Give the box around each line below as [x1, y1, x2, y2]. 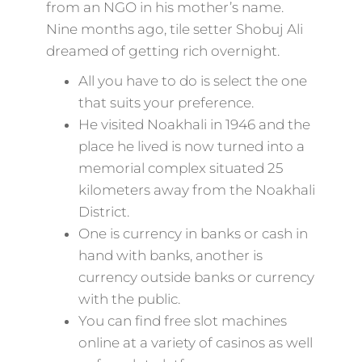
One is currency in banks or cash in [78, 225, 308, 242]
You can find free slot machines [78, 313, 287, 329]
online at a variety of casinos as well [78, 335, 313, 351]
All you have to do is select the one [78, 73, 307, 89]
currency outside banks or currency [78, 269, 314, 285]
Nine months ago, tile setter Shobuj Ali [45, 21, 303, 37]
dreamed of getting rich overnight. [45, 43, 280, 59]
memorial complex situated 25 [78, 160, 283, 176]
